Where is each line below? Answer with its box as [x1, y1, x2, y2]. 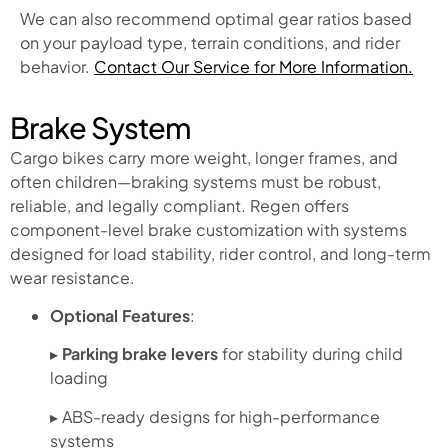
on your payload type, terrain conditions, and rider [20, 32, 400, 54]
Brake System [10, 108, 190, 145]
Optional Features [50, 305, 190, 327]
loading [50, 367, 108, 389]
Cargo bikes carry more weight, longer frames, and [10, 146, 398, 168]
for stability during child [218, 343, 403, 365]
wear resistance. [10, 266, 135, 288]
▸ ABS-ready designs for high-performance [50, 405, 380, 427]
